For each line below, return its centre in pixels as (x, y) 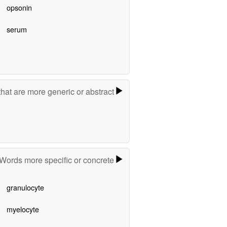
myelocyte (23, 209)
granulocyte (25, 187)
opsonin (19, 7)
